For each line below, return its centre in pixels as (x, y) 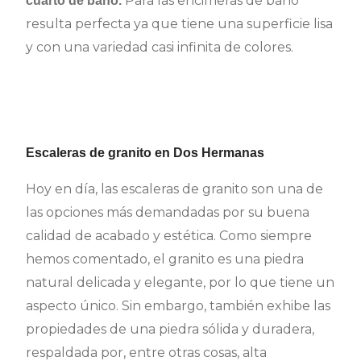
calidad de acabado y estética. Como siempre (169, 236)
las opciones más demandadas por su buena (168, 213)
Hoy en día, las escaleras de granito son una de (175, 189)
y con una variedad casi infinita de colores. (160, 48)
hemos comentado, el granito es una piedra (165, 259)
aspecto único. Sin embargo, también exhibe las (178, 306)
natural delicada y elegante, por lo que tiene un (180, 283)
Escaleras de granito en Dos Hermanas (145, 153)
